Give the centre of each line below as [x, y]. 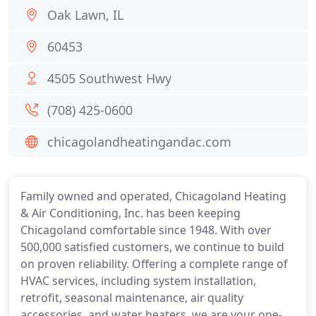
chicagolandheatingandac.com [139, 142]
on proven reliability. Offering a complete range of [154, 264]
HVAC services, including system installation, [138, 281]
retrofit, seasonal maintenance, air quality [132, 298]
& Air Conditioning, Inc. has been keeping [130, 213]
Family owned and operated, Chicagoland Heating [153, 196]
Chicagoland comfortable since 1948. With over [146, 230]
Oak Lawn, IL [85, 15]
